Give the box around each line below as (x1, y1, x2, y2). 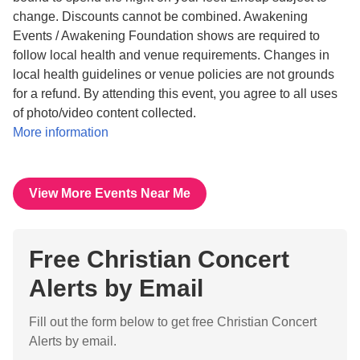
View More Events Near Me (29, 186, 190, 200)
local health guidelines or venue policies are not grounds (13, 67, 334, 81)
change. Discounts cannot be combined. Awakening (13, 10, 308, 23)
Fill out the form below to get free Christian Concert (29, 315, 317, 329)
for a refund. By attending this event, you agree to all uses (13, 87, 337, 100)
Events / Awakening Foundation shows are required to (13, 29, 320, 43)
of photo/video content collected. (13, 106, 196, 120)
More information (13, 125, 108, 139)
